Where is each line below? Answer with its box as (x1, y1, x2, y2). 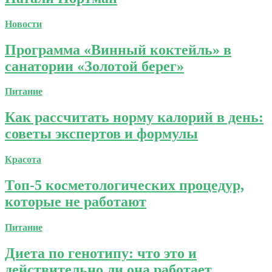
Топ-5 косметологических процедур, (5, 177, 244, 194)
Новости (5, 18, 42, 29)
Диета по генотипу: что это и (5, 245, 197, 261)
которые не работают (5, 194, 146, 210)
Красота (5, 154, 41, 165)
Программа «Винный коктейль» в (5, 41, 231, 58)
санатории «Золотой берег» (5, 58, 184, 74)
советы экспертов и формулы (5, 126, 198, 142)
